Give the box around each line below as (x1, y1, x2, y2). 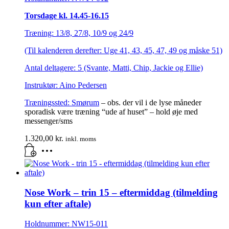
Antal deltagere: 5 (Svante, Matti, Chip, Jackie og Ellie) (25, 63, 203, 73)
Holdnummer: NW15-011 (25, 219, 108, 228)
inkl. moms (65, 135, 96, 143)
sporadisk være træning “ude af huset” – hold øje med (25, 107, 198, 117)
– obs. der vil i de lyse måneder (99, 98, 201, 107)
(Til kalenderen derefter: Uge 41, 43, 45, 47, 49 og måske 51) (25, 46, 222, 55)
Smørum (72, 98, 99, 107)
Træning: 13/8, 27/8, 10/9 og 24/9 (25, 29, 133, 38)
